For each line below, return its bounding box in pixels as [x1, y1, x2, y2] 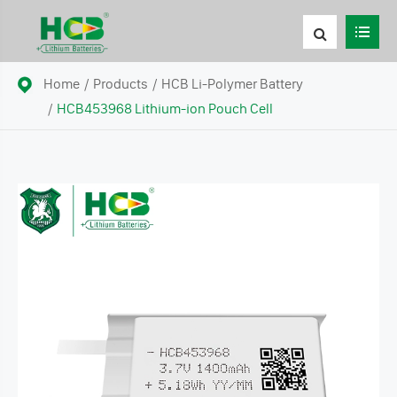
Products [93, 74, 148, 92]
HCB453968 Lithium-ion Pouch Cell [57, 99, 273, 117]
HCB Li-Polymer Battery [161, 74, 303, 92]
